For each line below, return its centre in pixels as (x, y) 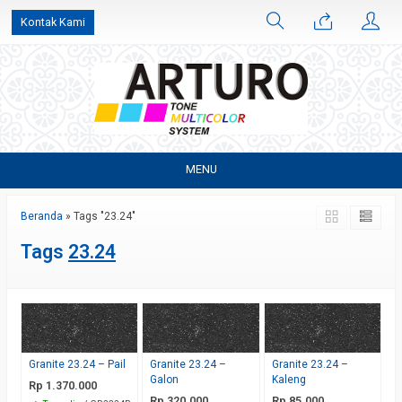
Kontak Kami (53, 22)
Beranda (42, 216)
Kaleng (288, 380)
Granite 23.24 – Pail (77, 365)
